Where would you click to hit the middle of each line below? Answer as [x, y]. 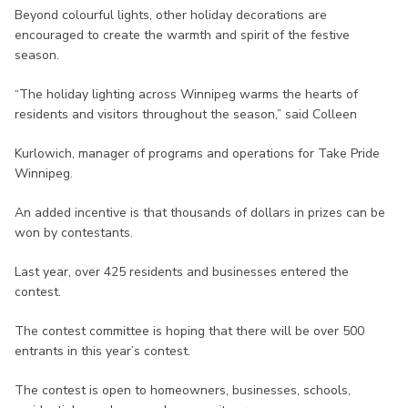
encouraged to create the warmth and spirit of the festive [182, 35]
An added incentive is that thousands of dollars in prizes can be [200, 212]
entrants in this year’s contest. [102, 351]
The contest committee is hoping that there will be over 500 [189, 331]
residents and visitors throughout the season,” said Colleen [188, 114]
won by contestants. [74, 232]
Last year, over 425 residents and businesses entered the [182, 271]
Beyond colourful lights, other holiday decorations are [171, 15]
